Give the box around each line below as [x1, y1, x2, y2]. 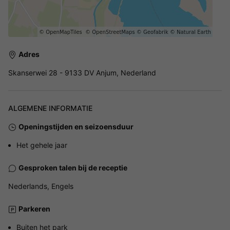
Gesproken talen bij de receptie [18, 163, 127, 172]
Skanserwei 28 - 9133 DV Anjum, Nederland [8, 68, 156, 77]
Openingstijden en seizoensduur [18, 122, 133, 131]
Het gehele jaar [16, 140, 67, 149]
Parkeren [18, 204, 50, 213]
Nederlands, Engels [8, 181, 73, 190]
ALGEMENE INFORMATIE [8, 103, 92, 112]
